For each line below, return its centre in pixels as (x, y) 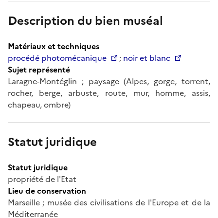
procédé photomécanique (57, 58)
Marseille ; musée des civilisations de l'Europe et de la (109, 202)
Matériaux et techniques (54, 46)
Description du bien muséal (85, 21)
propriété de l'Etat (42, 179)
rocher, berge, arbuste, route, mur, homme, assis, (109, 93)
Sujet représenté (39, 69)
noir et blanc (147, 58)
